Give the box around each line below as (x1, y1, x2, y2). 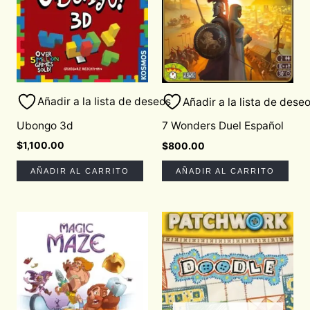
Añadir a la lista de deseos (37, 95, 171, 109)
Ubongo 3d (16, 118, 73, 132)
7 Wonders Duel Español (162, 119, 284, 132)
